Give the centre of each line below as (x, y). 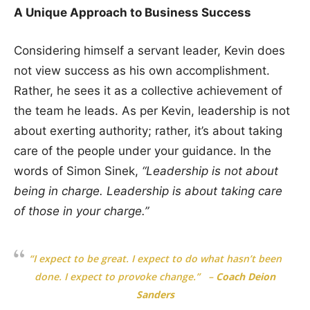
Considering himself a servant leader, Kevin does (149, 50)
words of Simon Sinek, (78, 171)
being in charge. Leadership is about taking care (148, 191)
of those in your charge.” (81, 211)
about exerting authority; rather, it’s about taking (148, 130)
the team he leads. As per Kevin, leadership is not (152, 110)
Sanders (155, 294)
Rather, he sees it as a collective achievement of (148, 90)
